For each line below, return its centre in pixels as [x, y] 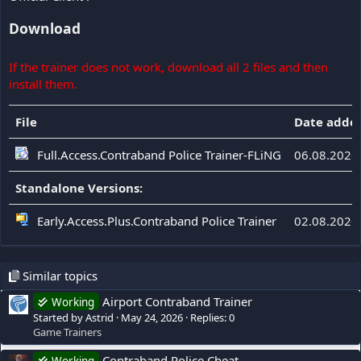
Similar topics [58, 276]
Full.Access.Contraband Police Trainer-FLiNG [159, 155]
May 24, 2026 [152, 317]
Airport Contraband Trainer [177, 301]
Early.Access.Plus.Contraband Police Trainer [157, 221]
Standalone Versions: [79, 188]
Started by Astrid [73, 317]
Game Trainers [67, 332]
